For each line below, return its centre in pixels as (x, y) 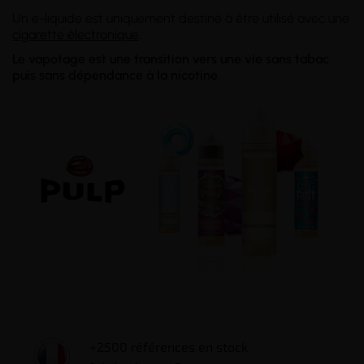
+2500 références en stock (169, 347)
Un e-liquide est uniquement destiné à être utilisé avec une (181, 19)
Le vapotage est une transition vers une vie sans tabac (171, 59)
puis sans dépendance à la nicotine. (116, 76)
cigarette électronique (76, 35)
